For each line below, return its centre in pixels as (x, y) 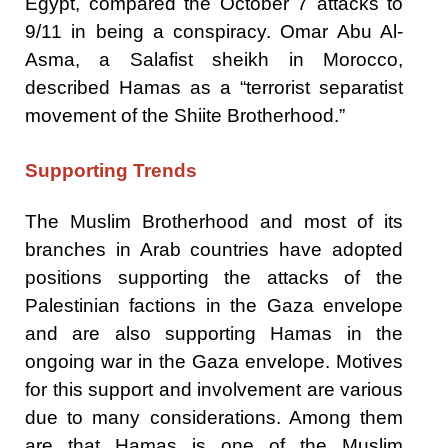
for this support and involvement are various (214, 389)
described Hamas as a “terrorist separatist (214, 87)
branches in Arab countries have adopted (214, 249)
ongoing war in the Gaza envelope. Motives (214, 361)
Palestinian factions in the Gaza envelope (214, 305)
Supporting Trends (111, 170)
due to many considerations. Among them (214, 417)
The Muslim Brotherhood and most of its (214, 221)
